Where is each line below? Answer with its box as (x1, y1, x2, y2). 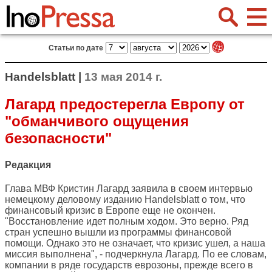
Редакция (5, 160, 51, 171)
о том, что (199, 194, 245, 205)
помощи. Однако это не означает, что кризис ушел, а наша (5, 238, 265, 249)
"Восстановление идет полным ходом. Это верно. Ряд (5, 216, 248, 227)
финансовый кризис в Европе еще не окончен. (5, 205, 216, 216)
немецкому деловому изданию (5, 194, 144, 205)
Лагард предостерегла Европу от (5, 95, 245, 112)
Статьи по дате (48, 44, 103, 52)
